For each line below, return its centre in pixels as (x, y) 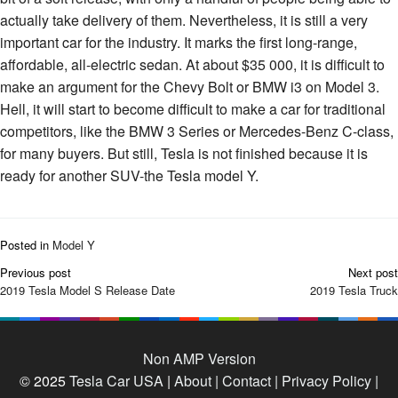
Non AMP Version (199, 358)
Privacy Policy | (328, 380)
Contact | (248, 380)
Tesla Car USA (116, 380)
